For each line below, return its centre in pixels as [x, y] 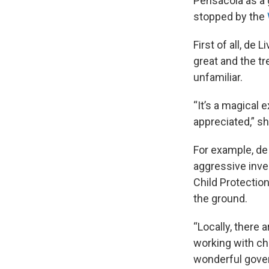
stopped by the [230, 16]
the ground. [220, 198]
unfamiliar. [218, 77]
